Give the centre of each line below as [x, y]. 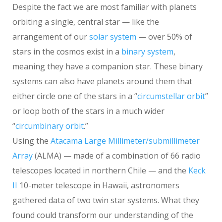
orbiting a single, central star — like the [86, 22]
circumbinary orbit [50, 126]
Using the [31, 141]
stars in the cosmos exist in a [67, 52]
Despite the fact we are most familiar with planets [105, 7]
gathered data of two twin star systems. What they [106, 200]
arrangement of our [51, 37]
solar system [113, 37]
